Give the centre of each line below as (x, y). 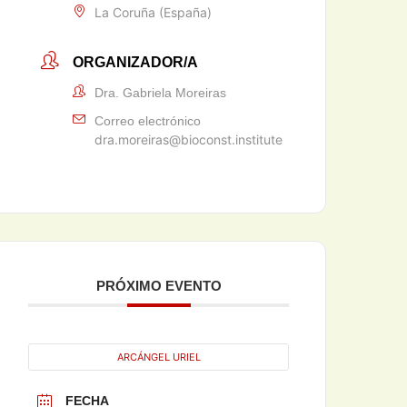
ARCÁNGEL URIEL (159, 357)
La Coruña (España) (154, 12)
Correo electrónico (148, 121)
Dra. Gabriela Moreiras (161, 93)
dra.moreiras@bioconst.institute (189, 139)
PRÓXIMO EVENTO (159, 286)
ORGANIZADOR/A (136, 62)
